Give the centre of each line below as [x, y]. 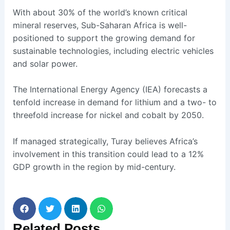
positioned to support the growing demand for [104, 38]
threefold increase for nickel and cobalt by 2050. [108, 115]
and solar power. [45, 63]
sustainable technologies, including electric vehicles [113, 51]
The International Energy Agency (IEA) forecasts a [110, 90]
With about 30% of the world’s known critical [100, 12]
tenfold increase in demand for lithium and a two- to [114, 102]
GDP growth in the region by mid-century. [94, 167]
